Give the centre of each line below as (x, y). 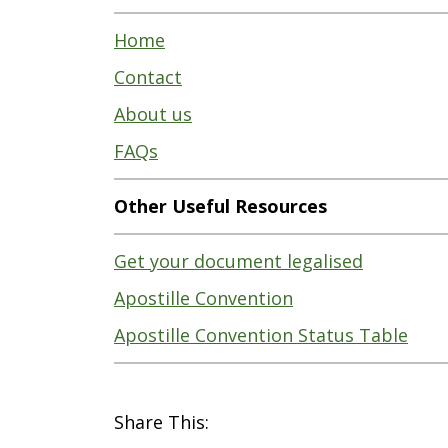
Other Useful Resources (220, 205)
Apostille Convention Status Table (261, 334)
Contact (148, 76)
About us (153, 113)
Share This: (161, 421)
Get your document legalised (238, 260)
